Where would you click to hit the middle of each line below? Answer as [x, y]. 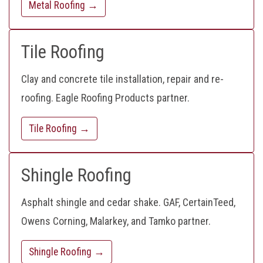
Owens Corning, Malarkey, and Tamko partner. [116, 221]
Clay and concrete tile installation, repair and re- [122, 79]
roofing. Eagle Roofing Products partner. [105, 98]
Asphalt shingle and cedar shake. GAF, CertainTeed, [128, 203]
